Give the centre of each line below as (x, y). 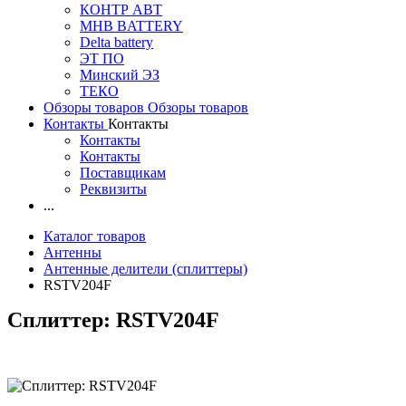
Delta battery (116, 42)
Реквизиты (113, 189)
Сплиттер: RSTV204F (113, 320)
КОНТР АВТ (121, 10)
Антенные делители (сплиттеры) (145, 269)
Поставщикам (123, 173)
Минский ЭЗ (120, 75)
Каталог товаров (95, 236)
